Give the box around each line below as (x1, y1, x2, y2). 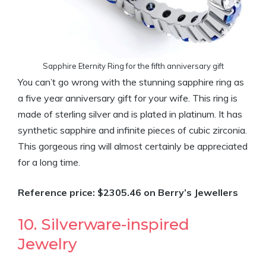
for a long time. (18, 156, 80, 168)
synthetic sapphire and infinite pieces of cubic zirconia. (18, 124, 247, 136)
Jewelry (18, 235, 77, 254)
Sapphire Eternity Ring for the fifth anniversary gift (42, 61, 224, 71)
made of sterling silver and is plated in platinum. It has (18, 108, 242, 120)
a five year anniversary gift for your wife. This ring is (18, 92, 237, 104)
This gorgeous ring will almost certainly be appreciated (18, 140, 248, 152)
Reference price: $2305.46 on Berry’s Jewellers (18, 186, 238, 198)
